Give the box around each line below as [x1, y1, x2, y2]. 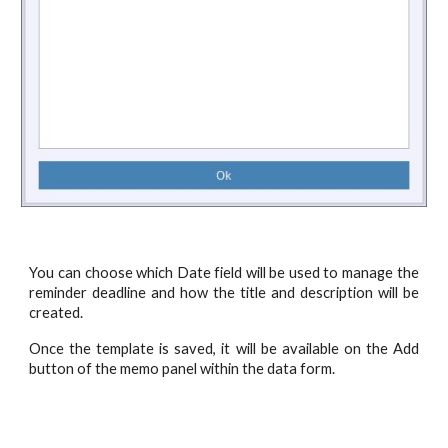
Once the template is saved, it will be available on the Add [29, 340, 419, 357]
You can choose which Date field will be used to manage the [29, 264, 419, 281]
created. [29, 304, 84, 321]
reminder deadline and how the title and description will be [29, 284, 419, 301]
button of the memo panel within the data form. [29, 360, 336, 377]
